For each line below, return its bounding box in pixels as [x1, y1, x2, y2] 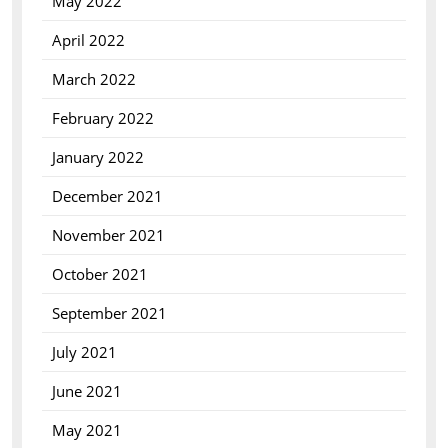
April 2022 [51, 30, 125, 50]
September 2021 [51, 303, 167, 323]
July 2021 [51, 342, 117, 362]
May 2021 [51, 420, 122, 440]
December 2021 [51, 186, 163, 206]
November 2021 [51, 225, 165, 245]
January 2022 [51, 147, 144, 167]
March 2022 [51, 69, 136, 89]
